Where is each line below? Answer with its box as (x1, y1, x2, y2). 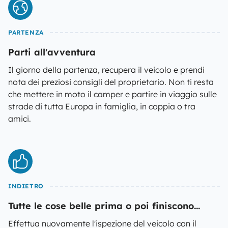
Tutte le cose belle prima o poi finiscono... (8, 200, 200, 212)
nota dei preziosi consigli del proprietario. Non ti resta (8, 77, 214, 87)
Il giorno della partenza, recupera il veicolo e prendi (8, 65, 205, 75)
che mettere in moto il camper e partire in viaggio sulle (8, 89, 217, 99)
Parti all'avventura (8, 46, 96, 58)
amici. (8, 113, 31, 124)
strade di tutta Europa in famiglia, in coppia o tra (8, 101, 195, 111)
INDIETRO (8, 182, 44, 190)
